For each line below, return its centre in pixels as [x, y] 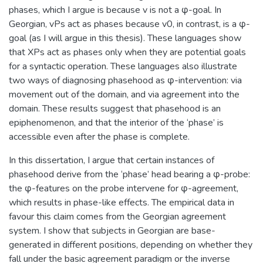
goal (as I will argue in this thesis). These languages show [125, 38]
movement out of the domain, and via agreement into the [124, 94]
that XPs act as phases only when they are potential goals [127, 52]
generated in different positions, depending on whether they [131, 245]
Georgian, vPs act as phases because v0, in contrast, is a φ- [129, 24]
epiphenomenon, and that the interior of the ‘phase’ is [116, 122]
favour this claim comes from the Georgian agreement [117, 216]
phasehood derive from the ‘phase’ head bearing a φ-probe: [129, 174]
